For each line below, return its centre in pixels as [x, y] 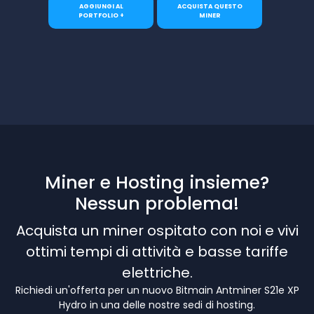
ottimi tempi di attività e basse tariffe [157, 252]
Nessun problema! [157, 204]
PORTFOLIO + [101, 15]
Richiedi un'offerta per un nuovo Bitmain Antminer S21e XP [157, 291]
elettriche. [157, 273]
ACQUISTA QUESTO [210, 6]
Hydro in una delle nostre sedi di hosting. [157, 305]
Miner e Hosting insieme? [157, 183]
